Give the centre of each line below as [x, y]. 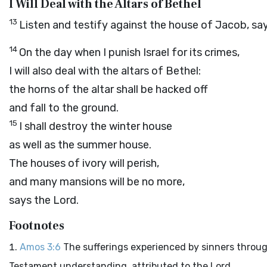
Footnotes [37, 226]
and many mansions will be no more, [97, 182]
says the [31, 200]
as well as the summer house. [80, 145]
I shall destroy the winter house [96, 126]
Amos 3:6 [40, 247]
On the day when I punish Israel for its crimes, [129, 52]
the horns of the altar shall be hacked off [108, 89]
